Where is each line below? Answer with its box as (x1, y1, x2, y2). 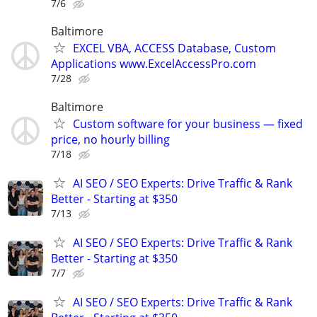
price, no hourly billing (51, 131, 170, 147)
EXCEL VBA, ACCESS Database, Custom (73, 40, 276, 57)
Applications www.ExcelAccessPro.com (51, 56, 256, 72)
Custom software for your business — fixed (73, 115, 303, 132)
